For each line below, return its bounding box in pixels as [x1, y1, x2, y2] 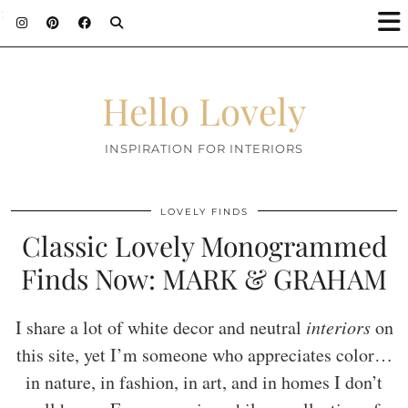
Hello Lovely [102, 86, 306, 135]
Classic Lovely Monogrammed [21, 228, 387, 264]
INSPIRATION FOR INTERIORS [105, 141, 303, 156]
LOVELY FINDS [159, 206, 249, 218]
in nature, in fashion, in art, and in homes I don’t [25, 370, 382, 394]
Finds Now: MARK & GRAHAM [21, 260, 387, 297]
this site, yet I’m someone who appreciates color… [15, 342, 393, 367]
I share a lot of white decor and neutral [15, 315, 306, 340]
